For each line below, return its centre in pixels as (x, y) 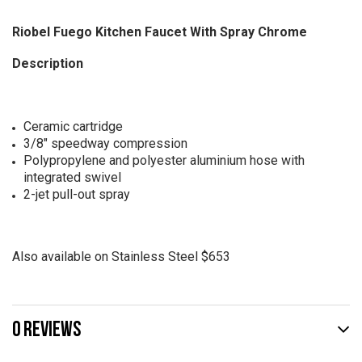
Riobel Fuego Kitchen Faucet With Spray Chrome (161, 32)
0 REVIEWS (46, 329)
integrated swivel (72, 178)
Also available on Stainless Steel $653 (121, 257)
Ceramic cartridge (73, 127)
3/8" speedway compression (105, 144)
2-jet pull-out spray (76, 195)
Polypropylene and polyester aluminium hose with (164, 161)
